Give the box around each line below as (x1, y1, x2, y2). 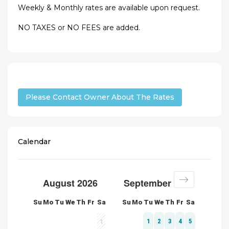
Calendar (18, 137, 51, 147)
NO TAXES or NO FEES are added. (18, 23, 140, 33)
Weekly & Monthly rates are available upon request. (18, 3, 200, 13)
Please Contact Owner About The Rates (26, 93, 174, 102)
